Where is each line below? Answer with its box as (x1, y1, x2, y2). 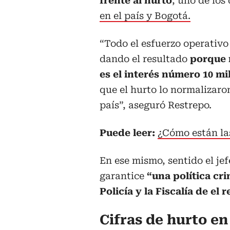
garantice (100, 170, 147, 181)
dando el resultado (100, 53, 190, 64)
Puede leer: (100, 127, 155, 138)
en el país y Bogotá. (100, 10, 190, 21)
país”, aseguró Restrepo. (100, 99, 212, 110)
